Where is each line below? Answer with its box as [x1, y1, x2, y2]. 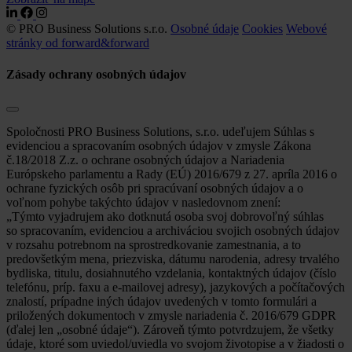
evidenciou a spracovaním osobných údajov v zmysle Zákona [6, 139, 311, 153]
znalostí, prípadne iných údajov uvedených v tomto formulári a [6, 295, 317, 309]
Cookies [242, 22, 283, 36]
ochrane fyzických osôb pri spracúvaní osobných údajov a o [6, 181, 303, 196]
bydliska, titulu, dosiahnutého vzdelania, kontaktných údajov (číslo [6, 266, 336, 280]
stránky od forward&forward [6, 36, 149, 50]
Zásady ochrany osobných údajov [6, 67, 186, 81]
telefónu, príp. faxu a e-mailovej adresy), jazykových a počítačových [6, 280, 345, 295]
